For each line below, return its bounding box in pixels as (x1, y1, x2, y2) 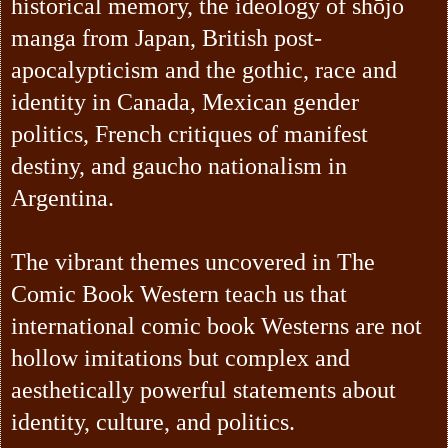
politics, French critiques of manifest (11, 120, 368, 147)
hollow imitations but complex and (11, 344, 350, 371)
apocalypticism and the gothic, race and (11, 56, 397, 83)
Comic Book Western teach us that (11, 280, 347, 307)
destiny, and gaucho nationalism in (11, 152, 347, 179)
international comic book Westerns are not (11, 312, 422, 339)
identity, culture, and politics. (11, 408, 295, 435)
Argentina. (11, 184, 120, 211)
